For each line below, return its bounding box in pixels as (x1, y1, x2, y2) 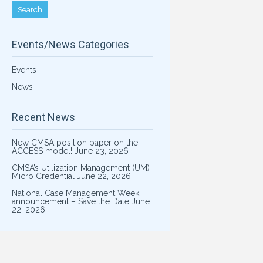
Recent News (11, 111, 75, 123)
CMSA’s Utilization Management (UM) (11, 163, 150, 173)
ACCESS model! (11, 146, 72, 156)
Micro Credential (11, 171, 75, 181)
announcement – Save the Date (11, 197, 129, 206)
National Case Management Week (11, 188, 139, 198)
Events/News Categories (11, 38, 129, 50)
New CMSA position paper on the (11, 138, 138, 147)
